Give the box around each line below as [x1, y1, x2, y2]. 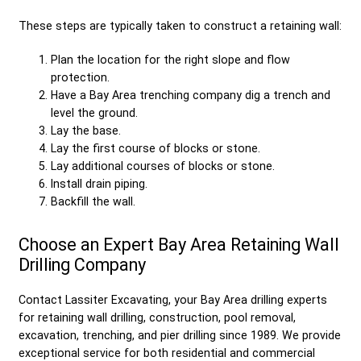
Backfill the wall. [51, 194, 135, 208]
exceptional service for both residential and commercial [19, 346, 315, 359]
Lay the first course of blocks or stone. [51, 141, 260, 155]
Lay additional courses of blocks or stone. [51, 159, 275, 172]
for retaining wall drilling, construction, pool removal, [19, 310, 296, 324]
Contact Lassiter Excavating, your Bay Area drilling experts [19, 293, 327, 306]
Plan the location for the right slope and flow [51, 52, 290, 66]
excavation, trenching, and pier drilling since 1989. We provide [19, 328, 341, 342]
